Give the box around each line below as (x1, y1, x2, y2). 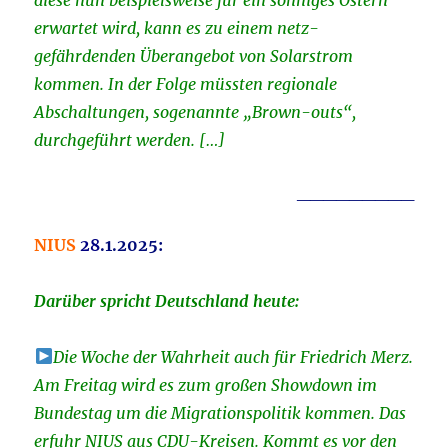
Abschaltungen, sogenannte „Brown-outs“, (34, 101, 357, 122)
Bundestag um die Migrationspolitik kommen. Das (34, 402, 407, 423)
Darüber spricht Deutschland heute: (34, 290, 300, 311)
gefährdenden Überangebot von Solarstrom (34, 45, 354, 66)
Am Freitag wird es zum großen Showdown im (34, 374, 378, 395)
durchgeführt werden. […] (34, 129, 226, 150)
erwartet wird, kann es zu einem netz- (34, 17, 320, 38)
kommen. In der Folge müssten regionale (34, 73, 338, 94)
